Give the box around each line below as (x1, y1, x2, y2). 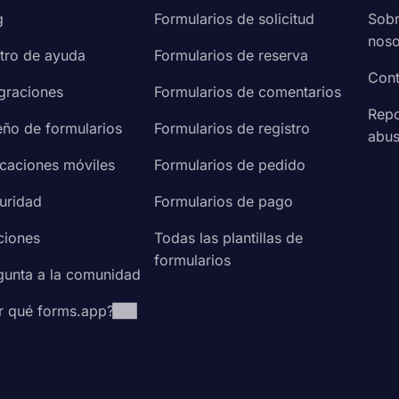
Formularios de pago (154, 192, 294, 210)
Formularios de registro (154, 119, 311, 137)
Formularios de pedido (154, 156, 306, 174)
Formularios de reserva (154, 46, 309, 64)
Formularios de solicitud (154, 10, 315, 28)
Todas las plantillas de (154, 229, 304, 247)
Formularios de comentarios (154, 83, 342, 101)
